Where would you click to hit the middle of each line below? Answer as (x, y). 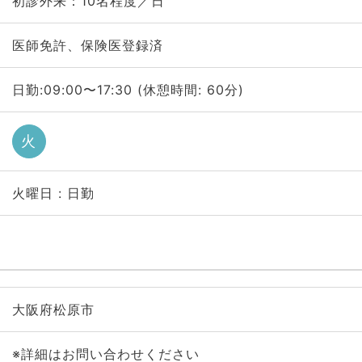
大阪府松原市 (53, 309)
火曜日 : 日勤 (53, 193)
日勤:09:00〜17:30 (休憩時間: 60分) (128, 90)
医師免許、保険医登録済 (87, 45)
